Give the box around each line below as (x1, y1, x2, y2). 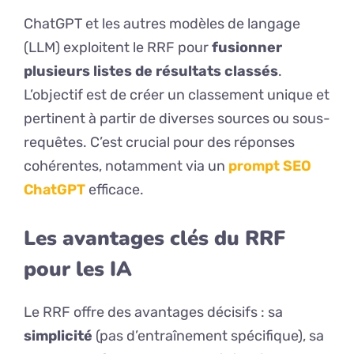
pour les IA (24, 255, 132, 284)
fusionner (212, 39, 282, 57)
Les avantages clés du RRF (24, 224, 285, 253)
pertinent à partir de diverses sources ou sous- (24, 110, 330, 128)
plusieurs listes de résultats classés (24, 62, 278, 81)
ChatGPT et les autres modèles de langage (24, 15, 300, 33)
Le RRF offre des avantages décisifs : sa (24, 303, 283, 322)
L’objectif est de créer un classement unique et (24, 86, 330, 104)
